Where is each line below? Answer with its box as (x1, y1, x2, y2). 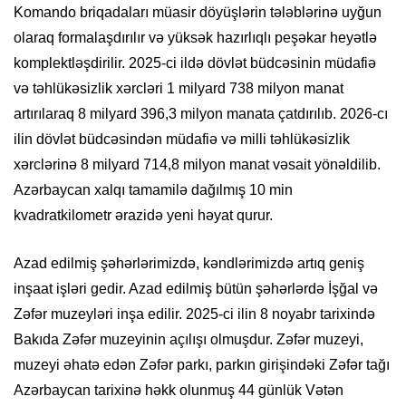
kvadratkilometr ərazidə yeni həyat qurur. (14, 208, 273, 224)
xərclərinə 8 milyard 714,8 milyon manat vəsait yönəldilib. (14, 157, 381, 173)
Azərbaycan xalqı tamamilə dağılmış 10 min (14, 182, 293, 198)
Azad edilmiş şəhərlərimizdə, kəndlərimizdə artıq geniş (14, 256, 364, 272)
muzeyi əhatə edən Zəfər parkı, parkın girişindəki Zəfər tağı (14, 357, 390, 373)
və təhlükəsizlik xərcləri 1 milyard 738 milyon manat (14, 81, 343, 97)
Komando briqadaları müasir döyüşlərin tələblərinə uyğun (14, 5, 382, 21)
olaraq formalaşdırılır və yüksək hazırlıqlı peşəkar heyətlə (14, 30, 377, 46)
